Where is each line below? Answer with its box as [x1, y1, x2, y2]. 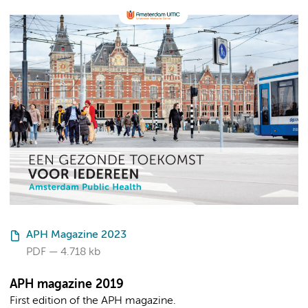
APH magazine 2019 [10, 278, 124, 291]
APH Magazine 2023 [26, 230, 126, 241]
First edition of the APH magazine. [10, 295, 176, 307]
